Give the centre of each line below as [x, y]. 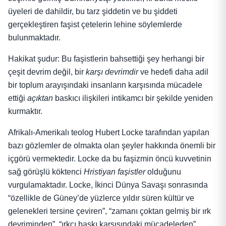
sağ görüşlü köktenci [46, 172]
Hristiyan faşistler [115, 172]
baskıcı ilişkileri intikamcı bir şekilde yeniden [133, 98]
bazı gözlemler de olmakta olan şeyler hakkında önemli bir [112, 146]
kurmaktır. [25, 111]
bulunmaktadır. [34, 38]
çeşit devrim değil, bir [47, 72]
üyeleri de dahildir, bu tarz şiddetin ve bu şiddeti [93, 12]
